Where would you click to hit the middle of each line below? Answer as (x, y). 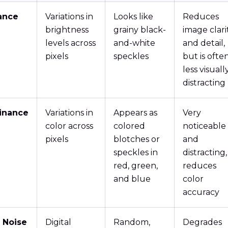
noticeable (204, 126)
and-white (134, 43)
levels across (70, 43)
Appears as (135, 113)
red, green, (136, 166)
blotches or (137, 139)
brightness (67, 30)
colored (129, 126)
